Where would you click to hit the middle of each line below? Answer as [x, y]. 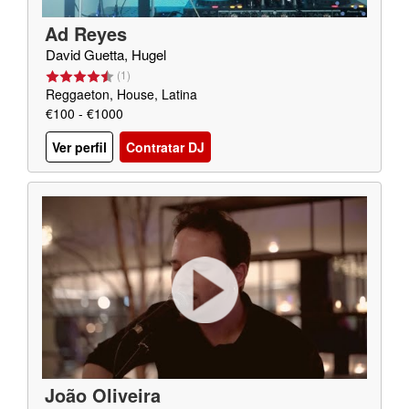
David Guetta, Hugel [106, 54]
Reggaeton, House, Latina [121, 94]
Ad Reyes [86, 33]
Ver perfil [79, 147]
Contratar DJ [165, 147]
